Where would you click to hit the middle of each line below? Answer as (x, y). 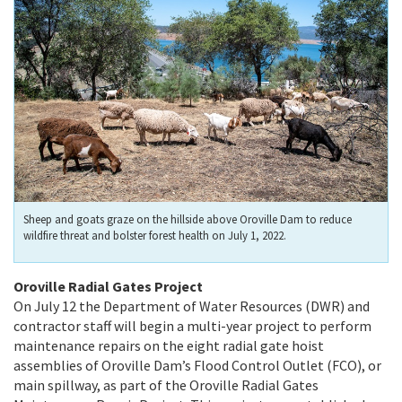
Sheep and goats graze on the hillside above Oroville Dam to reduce (188, 218)
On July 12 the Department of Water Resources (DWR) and (192, 306)
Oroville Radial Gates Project (108, 286)
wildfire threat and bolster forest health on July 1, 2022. (155, 235)
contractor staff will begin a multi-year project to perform (192, 325)
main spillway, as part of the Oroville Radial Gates (166, 385)
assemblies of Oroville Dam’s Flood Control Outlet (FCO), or (197, 365)
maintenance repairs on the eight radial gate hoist (169, 345)
